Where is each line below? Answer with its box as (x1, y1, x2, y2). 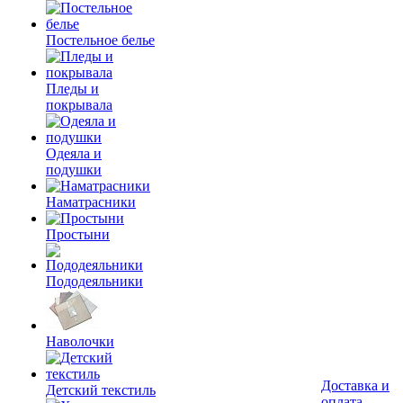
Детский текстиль (46, 382, 156, 398)
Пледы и (46, 81, 99, 96)
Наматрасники (46, 194, 136, 210)
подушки (46, 162, 102, 177)
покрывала (46, 97, 112, 112)
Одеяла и (46, 146, 102, 161)
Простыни (46, 227, 110, 242)
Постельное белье (46, 32, 155, 48)
